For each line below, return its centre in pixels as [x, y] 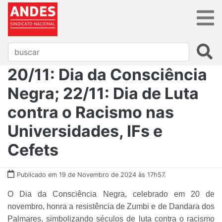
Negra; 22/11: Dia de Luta [103, 93]
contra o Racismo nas [91, 112]
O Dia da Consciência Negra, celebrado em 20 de [111, 194]
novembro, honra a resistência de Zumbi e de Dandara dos [111, 206]
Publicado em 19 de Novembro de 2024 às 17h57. [91, 174]
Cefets [33, 150]
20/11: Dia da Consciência [107, 74]
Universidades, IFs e [85, 131]
